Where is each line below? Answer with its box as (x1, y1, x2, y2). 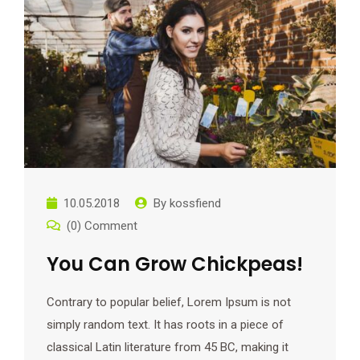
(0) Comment (67, 218, 137, 233)
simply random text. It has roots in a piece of (47, 317, 284, 332)
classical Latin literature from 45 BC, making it (47, 339, 288, 354)
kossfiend (170, 195, 221, 211)
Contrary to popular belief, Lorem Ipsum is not (47, 294, 291, 309)
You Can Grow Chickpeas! (47, 250, 303, 277)
